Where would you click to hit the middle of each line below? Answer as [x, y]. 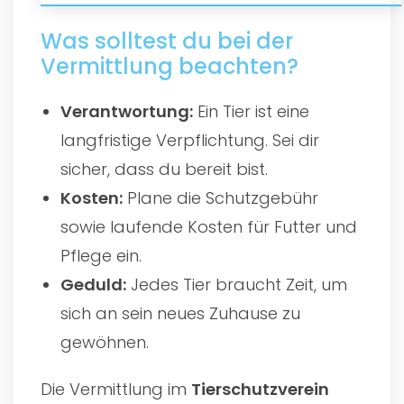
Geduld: [94, 284]
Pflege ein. [101, 255]
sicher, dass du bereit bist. [165, 169]
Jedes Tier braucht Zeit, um [237, 284]
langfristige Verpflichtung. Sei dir [190, 140]
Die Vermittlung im [116, 389]
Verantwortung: [127, 111]
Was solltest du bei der [167, 41]
